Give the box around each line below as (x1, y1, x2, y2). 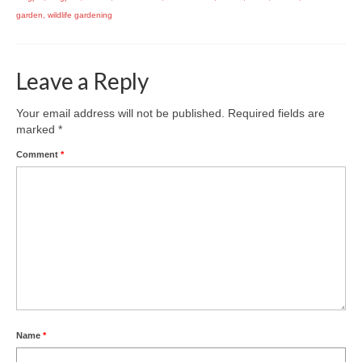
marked (16, 122, 58, 136)
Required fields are (228, 106, 325, 120)
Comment (16, 149, 61, 159)
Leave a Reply (16, 66, 149, 95)
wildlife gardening (48, 10, 112, 19)
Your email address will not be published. (16, 106, 225, 120)
